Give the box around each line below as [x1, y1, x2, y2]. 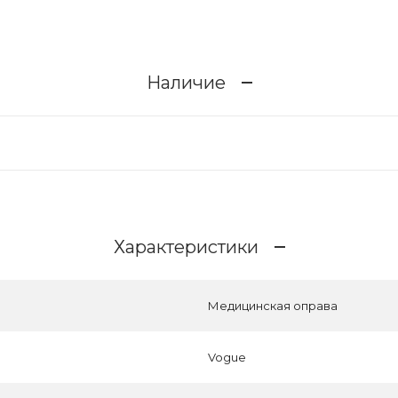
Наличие [146, 71, 226, 93]
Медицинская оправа [208, 298, 338, 313]
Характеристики [113, 235, 259, 258]
